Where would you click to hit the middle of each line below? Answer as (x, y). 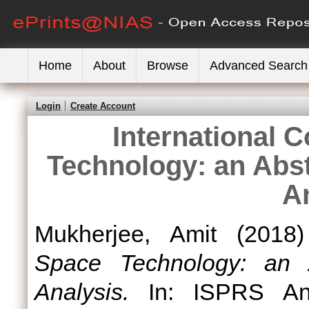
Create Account (103, 106)
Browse (168, 66)
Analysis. (82, 292)
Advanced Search (259, 66)
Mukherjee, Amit (126, 234)
